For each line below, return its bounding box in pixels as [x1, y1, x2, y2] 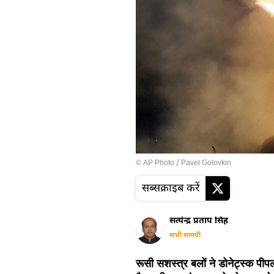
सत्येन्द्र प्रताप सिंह [169, 215, 228, 227]
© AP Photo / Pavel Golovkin [136, 158, 231, 168]
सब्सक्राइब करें [142, 181, 199, 196]
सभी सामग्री [169, 231, 201, 240]
